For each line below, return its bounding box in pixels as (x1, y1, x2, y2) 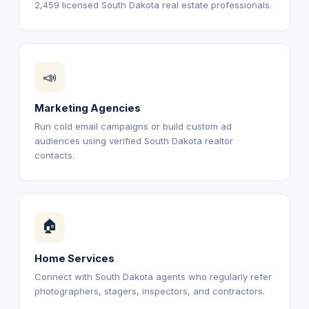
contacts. (34, 150, 74, 161)
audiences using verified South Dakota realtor (34, 135, 233, 146)
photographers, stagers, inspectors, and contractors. (34, 286, 265, 297)
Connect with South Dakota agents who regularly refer (34, 271, 272, 282)
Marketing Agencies (34, 102, 141, 114)
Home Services (34, 252, 114, 265)
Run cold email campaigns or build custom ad (34, 121, 232, 132)
